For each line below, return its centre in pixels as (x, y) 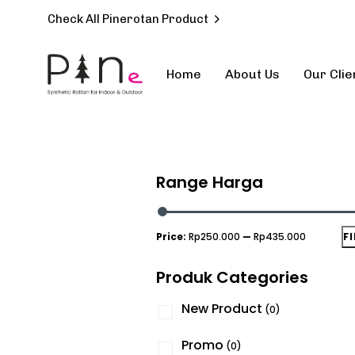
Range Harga (210, 183)
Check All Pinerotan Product (128, 19)
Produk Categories (232, 278)
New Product (222, 309)
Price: (172, 237)
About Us (252, 74)
